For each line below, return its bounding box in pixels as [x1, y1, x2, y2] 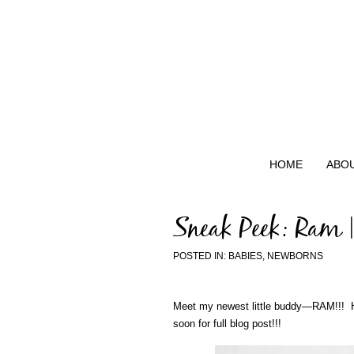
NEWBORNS [266, 250, 323, 262]
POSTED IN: [172, 250, 228, 262]
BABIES [228, 250, 262, 262]
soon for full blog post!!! [172, 318, 281, 330]
